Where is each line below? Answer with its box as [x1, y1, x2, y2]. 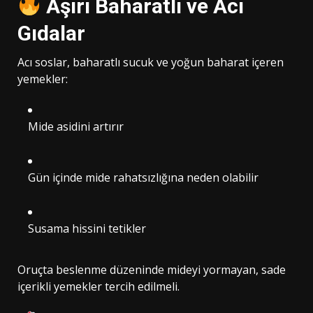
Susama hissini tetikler [28, 220, 146, 236]
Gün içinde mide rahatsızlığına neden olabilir [28, 169, 259, 185]
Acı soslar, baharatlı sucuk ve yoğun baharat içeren [17, 54, 284, 70]
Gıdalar [17, 20, 85, 45]
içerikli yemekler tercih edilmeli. [17, 278, 180, 294]
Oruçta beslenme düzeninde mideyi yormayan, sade [17, 261, 286, 277]
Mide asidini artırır [28, 118, 124, 134]
